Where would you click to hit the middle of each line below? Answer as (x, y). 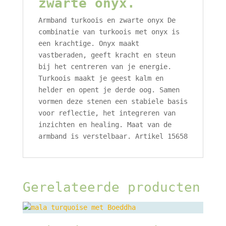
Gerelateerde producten (111, 187)
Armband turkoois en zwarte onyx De (107, 20)
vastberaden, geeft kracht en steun (107, 55)
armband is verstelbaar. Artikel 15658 (113, 136)
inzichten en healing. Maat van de (105, 124)
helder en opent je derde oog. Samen (109, 90)
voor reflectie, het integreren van (107, 113)
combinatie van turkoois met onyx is (109, 32)
